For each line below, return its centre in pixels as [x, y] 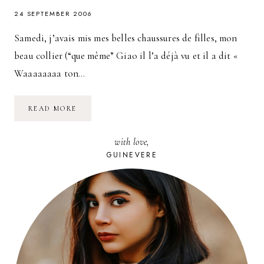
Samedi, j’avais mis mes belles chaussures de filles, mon [126, 38]
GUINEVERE [132, 155]
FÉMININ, [97, 124]
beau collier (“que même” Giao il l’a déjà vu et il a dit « [126, 55]
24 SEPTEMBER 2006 [53, 13]
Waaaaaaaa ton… [50, 73]
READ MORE [53, 108]
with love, [132, 142]
